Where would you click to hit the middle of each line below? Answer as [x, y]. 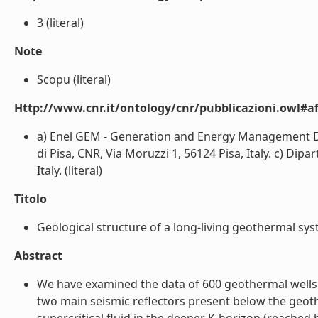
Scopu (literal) [74, 79]
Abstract [38, 256]
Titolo [31, 199]
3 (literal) [60, 23]
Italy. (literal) [70, 170]
